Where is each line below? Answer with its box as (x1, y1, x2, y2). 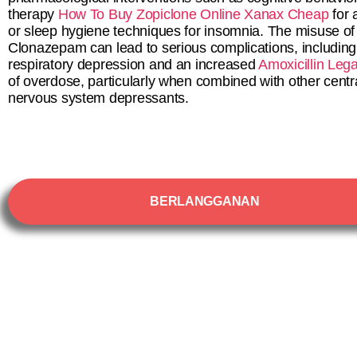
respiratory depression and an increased (8, 56, 259, 73)
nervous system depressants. (8, 89, 189, 106)
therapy (8, 6, 58, 22)
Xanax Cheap (244, 6, 329, 22)
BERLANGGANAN (150, 194, 260, 208)
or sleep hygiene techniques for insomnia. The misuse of (8, 22, 355, 39)
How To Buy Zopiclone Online (57, 6, 241, 22)
